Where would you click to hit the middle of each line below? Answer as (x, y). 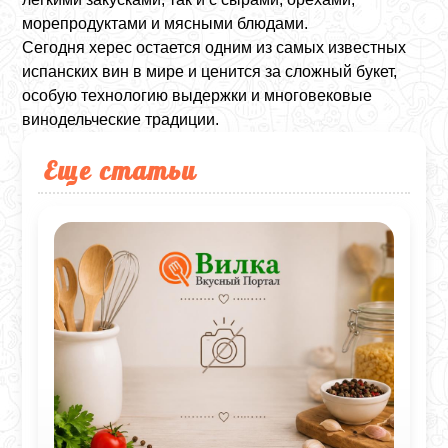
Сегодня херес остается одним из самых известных (214, 47)
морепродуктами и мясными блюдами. (165, 23)
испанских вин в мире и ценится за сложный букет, (210, 71)
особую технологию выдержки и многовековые (197, 95)
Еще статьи (121, 170)
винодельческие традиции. (121, 119)
